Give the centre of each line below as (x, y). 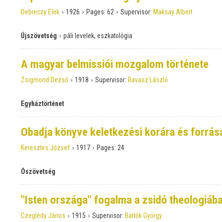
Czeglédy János (43, 216)
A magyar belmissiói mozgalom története (115, 64)
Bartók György (143, 216)
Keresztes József (45, 148)
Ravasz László (148, 80)
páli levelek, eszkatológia (98, 36)
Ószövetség (38, 172)
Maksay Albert (173, 12)
